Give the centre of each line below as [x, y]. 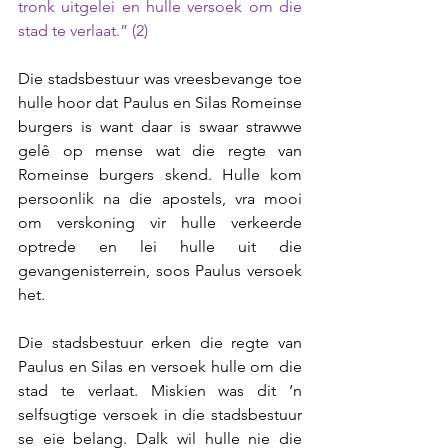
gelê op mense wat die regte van [160, 150]
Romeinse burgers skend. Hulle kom [160, 174]
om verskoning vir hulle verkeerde [160, 222]
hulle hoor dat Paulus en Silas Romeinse [160, 102]
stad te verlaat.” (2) [85, 30]
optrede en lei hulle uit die [160, 246]
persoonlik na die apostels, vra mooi [160, 198]
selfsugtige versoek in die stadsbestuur [160, 414]
